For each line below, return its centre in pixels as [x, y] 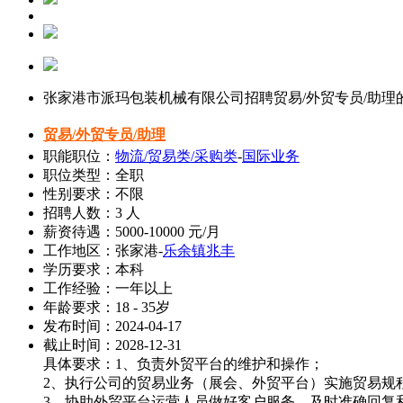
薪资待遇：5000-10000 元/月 [132, 232]
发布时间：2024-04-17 [112, 326]
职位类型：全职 [94, 175]
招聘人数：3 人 [92, 213]
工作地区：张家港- [103, 251]
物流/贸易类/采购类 [176, 156]
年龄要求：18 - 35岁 [107, 307]
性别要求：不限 [94, 194]
